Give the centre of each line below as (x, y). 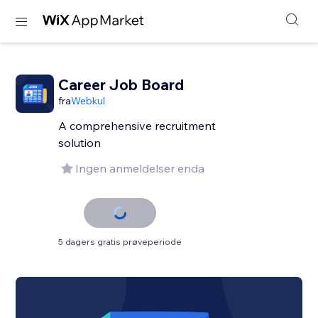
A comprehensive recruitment (137, 126)
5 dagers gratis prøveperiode (120, 242)
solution (80, 143)
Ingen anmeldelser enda (140, 168)
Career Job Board (121, 84)
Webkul (88, 101)
